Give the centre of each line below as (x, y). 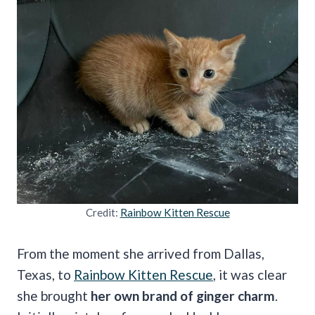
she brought (54, 295)
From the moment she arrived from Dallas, (141, 253)
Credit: (103, 212)
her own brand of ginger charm (183, 295)
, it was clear (250, 274)
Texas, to (45, 274)
